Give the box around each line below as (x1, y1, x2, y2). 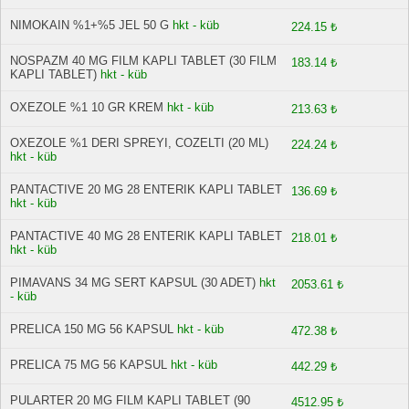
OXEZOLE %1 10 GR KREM (10, 100, 163, 114)
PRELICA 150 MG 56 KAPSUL (10, 322, 173, 336)
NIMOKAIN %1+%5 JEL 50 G (10, 18, 169, 32)
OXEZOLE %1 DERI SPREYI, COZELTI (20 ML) (10, 136, 268, 150)
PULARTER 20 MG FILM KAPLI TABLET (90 (10, 393, 250, 407)
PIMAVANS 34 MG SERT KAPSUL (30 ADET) (10, 276, 256, 289)
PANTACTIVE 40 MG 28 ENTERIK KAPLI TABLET (10, 229, 282, 243)
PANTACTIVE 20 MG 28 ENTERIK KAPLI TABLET (10, 183, 282, 196)
